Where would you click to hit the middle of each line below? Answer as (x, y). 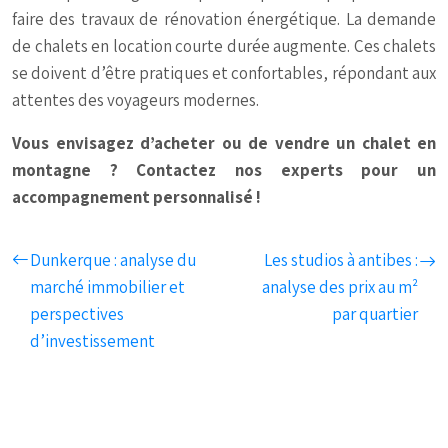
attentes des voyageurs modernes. (135, 100)
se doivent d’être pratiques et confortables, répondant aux (224, 73)
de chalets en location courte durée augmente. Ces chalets (224, 46)
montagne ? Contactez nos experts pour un (224, 170)
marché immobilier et (107, 287)
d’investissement (92, 341)
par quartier (375, 314)
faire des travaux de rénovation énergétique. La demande (224, 19)
